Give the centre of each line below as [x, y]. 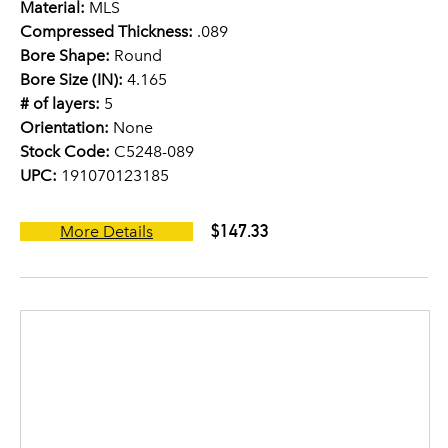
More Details [106, 231]
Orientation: [64, 127]
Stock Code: [65, 151]
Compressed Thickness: [106, 31]
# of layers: [60, 103]
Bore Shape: [65, 55]
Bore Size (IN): [71, 79]
